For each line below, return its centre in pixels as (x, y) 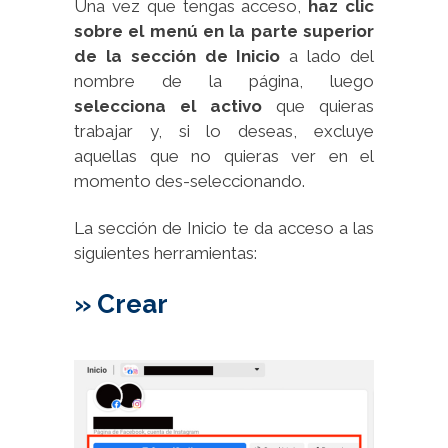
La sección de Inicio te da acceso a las (224, 227)
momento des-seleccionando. (189, 180)
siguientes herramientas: (165, 252)
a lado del (327, 55)
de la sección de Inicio (177, 55)
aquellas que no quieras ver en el (224, 155)
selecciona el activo (168, 105)
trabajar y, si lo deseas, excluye (224, 130)
